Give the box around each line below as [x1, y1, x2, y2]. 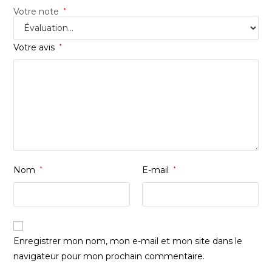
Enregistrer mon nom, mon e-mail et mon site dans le [13, 236, 243, 247]
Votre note [13, 6, 62, 18]
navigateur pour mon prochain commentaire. [13, 251, 205, 262]
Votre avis [13, 42, 58, 53]
